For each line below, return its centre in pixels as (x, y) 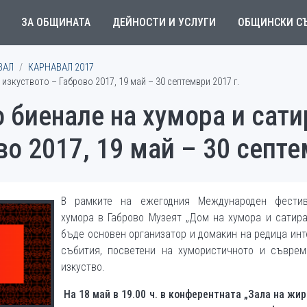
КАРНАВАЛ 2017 (61, 67)
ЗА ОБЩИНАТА (56, 22)
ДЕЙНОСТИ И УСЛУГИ (164, 22)
